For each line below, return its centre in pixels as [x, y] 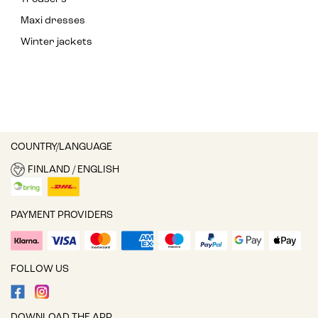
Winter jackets [56, 43]
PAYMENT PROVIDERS [62, 216]
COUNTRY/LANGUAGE [61, 148]
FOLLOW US [40, 270]
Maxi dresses [53, 21]
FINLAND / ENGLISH [73, 170]
